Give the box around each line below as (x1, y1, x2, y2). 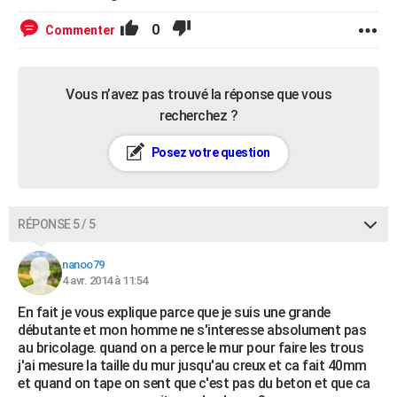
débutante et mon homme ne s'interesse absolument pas (18, 322, 366, 339)
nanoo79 (62, 258, 105, 271)
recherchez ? (160, 107, 237, 124)
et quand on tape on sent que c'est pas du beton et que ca (18, 375, 370, 392)
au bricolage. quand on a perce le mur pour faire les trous (18, 339, 363, 356)
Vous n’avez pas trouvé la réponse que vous (66, 86, 331, 103)
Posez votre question (149, 145, 270, 160)
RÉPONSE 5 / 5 (18, 217, 96, 231)
